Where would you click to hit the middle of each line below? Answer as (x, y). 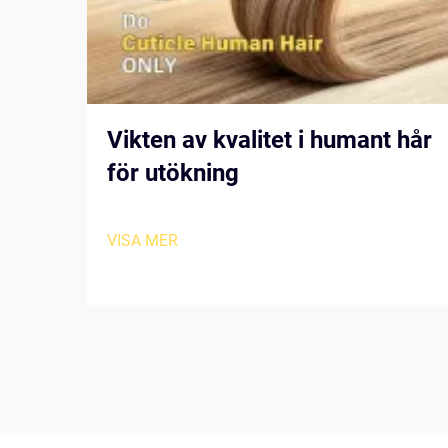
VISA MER (142, 240)
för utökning (173, 173)
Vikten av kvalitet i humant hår (269, 140)
